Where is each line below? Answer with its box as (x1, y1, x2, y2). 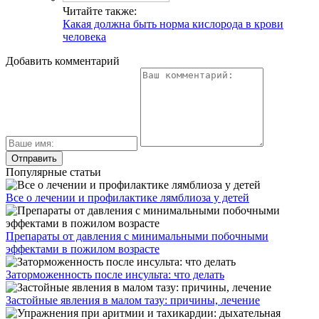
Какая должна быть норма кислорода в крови (63, 18, 283, 31)
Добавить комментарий (6, 55, 120, 68)
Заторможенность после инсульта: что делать (6, 268, 224, 281)
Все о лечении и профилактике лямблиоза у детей (6, 192, 249, 204)
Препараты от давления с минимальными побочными (6, 230, 268, 243)
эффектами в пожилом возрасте (6, 243, 159, 256)
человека (63, 31, 106, 43)
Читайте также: (63, 5, 137, 18)
